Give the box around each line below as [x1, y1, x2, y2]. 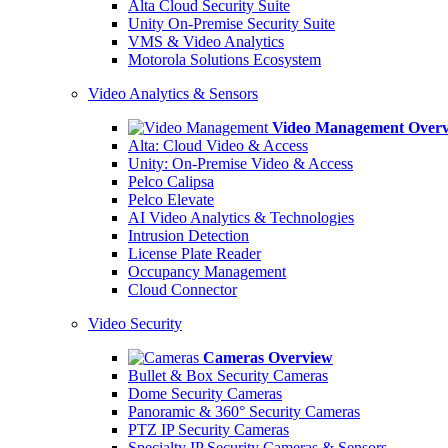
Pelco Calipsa [128, 173, 214, 190]
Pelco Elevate [128, 191, 214, 208]
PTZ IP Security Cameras [128, 421, 289, 438]
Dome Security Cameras [128, 385, 282, 402]
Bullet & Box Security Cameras [128, 367, 328, 384]
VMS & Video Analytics [128, 33, 284, 50]
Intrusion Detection [128, 227, 249, 244]
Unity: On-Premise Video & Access [128, 155, 353, 172]
